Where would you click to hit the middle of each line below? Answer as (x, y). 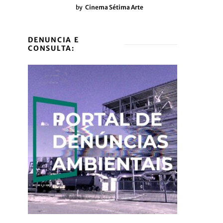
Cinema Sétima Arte (114, 7)
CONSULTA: (51, 48)
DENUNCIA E (54, 40)
